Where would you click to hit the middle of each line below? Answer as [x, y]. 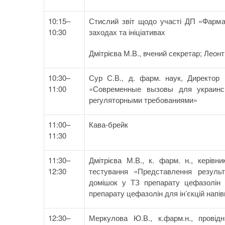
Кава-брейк [108, 124]
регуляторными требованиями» [143, 99]
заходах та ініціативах [127, 32]
